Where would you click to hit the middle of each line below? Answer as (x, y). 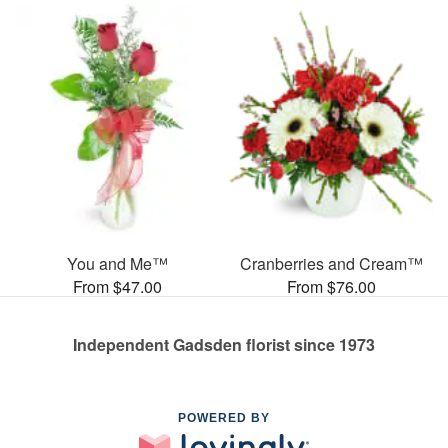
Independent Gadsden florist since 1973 (224, 344)
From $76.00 (331, 286)
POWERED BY (224, 417)
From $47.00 (117, 286)
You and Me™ (117, 263)
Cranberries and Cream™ (331, 263)
